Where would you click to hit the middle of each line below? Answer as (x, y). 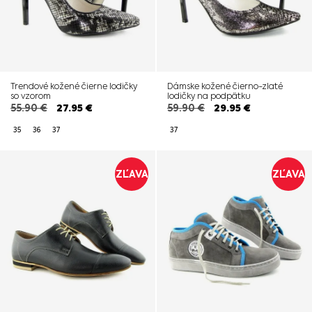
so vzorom (31, 96)
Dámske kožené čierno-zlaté (225, 86)
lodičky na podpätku (209, 96)
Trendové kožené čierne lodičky (74, 86)
